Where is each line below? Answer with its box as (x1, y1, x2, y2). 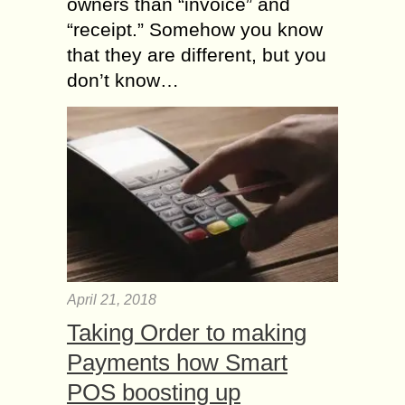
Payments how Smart (67, 348, 287, 376)
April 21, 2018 (67, 291, 156, 307)
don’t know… (67, 69, 179, 90)
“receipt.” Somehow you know (67, 18, 323, 40)
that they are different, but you (67, 43, 326, 65)
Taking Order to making (67, 318, 306, 346)
